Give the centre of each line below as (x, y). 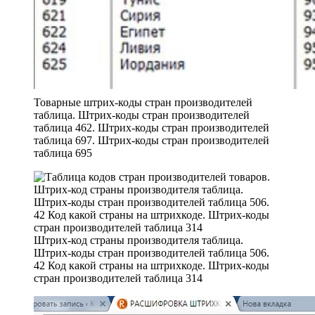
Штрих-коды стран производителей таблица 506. (152, 252)
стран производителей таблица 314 (118, 278)
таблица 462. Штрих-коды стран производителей (152, 127)
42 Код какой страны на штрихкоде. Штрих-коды (152, 265)
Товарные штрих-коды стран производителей (143, 102)
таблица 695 (63, 153)
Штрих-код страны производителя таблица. (139, 240)
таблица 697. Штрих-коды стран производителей (152, 140)
